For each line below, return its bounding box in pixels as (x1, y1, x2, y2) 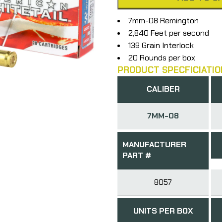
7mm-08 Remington (128, 15, 199, 26)
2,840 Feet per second (128, 27, 209, 38)
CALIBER (146, 83, 180, 94)
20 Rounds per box (128, 52, 195, 63)
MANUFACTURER (122, 139, 186, 150)
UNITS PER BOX (133, 205, 193, 216)
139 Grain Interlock (128, 40, 194, 51)
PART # (122, 150, 151, 161)
